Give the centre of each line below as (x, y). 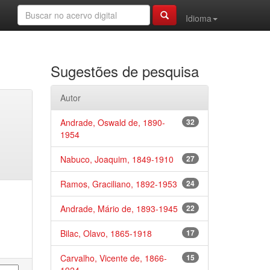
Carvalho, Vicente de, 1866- (113, 258)
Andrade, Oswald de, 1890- (112, 122)
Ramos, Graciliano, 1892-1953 (118, 184)
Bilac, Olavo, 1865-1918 (106, 233)
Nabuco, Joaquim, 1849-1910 (117, 159)
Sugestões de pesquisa (124, 71)
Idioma (199, 18)
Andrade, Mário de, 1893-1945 (119, 209)
